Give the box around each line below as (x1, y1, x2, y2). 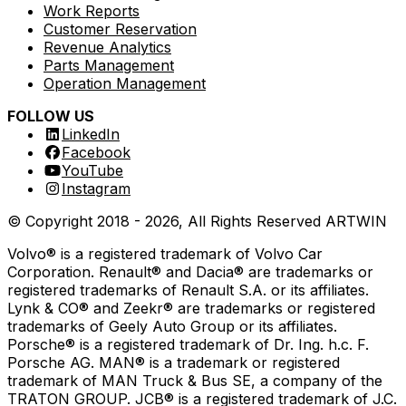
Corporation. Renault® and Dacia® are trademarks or (7, 262, 373, 281)
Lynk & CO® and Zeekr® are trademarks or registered (7, 298, 375, 317)
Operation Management (43, 73, 206, 92)
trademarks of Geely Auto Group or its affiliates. (7, 316, 337, 335)
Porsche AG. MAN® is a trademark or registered (7, 353, 340, 372)
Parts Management (43, 55, 174, 74)
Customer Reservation (43, 19, 197, 38)
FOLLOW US (7, 106, 94, 125)
